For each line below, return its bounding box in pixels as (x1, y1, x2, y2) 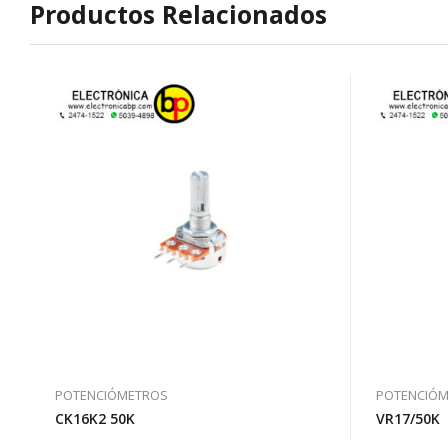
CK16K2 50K (55, 409, 135, 429)
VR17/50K (376, 409, 440, 429)
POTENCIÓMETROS (55, 386, 168, 405)
